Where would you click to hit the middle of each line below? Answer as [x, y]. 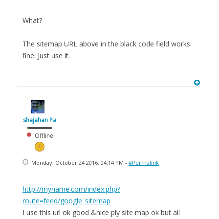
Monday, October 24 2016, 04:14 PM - [79, 162]
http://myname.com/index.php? [71, 189]
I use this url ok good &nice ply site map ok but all [101, 212]
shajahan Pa [40, 120]
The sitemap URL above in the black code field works [106, 44]
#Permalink [143, 162]
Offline [43, 135]
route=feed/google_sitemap [66, 200]
